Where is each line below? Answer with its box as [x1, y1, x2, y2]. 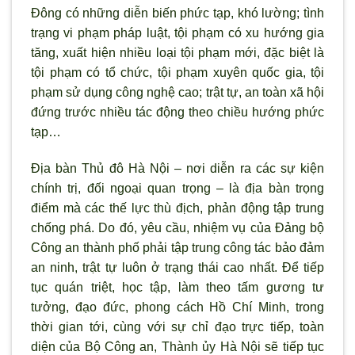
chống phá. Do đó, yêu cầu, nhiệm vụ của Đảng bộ [31, 221, 324, 235]
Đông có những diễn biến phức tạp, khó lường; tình [31, 6, 324, 21]
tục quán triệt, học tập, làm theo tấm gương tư [31, 281, 324, 295]
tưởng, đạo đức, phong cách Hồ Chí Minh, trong [31, 300, 324, 315]
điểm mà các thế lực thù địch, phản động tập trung [31, 201, 324, 216]
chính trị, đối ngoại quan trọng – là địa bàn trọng [31, 181, 324, 196]
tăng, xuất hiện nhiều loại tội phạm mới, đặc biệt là [31, 46, 324, 60]
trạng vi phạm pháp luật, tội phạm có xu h [31, 26, 271, 40]
